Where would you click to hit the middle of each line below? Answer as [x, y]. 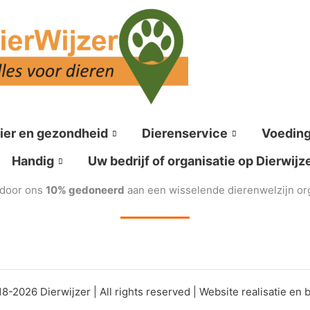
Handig [33, 161]
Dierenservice [185, 133]
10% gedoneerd [85, 190]
